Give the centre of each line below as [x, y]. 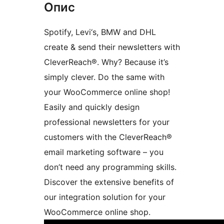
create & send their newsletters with [112, 47]
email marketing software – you [104, 152]
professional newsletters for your [107, 122]
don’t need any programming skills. [110, 167]
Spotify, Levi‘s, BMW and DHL [100, 32]
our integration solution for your [105, 197]
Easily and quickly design [92, 107]
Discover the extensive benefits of [109, 182]
